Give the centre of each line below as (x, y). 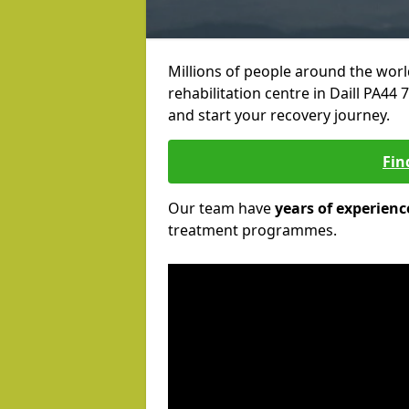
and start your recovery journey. (279, 115)
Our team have (221, 208)
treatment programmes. (252, 230)
